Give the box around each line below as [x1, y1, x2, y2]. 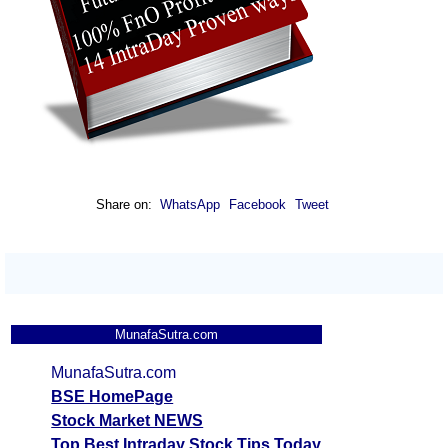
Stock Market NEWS [51, 412, 204, 430]
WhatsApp [160, 197, 221, 213]
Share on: [96, 197, 157, 213]
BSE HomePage [51, 388, 174, 406]
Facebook [229, 197, 291, 213]
